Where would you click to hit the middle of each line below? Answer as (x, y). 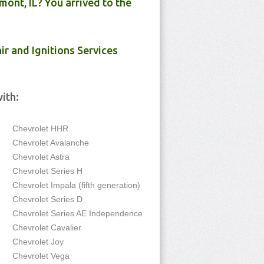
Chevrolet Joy (38, 242)
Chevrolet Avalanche (51, 143)
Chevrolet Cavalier (47, 227)
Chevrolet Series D (47, 199)
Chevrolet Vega (41, 256)
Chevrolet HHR (40, 128)
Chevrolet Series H (47, 171)
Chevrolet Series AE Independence (77, 213)
